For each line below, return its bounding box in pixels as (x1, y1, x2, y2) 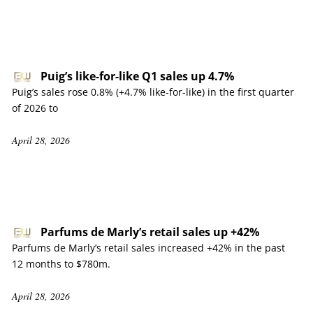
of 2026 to (12, 101, 58, 115)
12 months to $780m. (12, 257, 110, 270)
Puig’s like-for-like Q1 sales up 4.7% (41, 68, 234, 84)
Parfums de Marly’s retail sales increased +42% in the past (12, 241, 285, 254)
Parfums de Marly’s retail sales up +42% (41, 224, 259, 240)
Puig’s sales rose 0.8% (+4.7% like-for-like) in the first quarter (12, 85, 294, 99)
